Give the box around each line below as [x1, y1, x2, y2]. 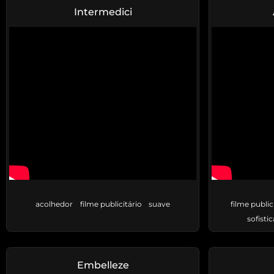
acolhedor [35, 199, 73, 209]
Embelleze [76, 259, 129, 272]
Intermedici [73, 6, 132, 18]
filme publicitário [80, 199, 142, 209]
